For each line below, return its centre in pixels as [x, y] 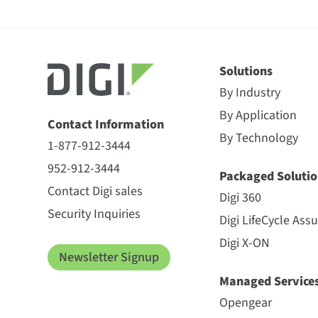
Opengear [246, 303]
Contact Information [106, 125]
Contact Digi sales [95, 191]
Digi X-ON [245, 243]
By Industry [250, 93]
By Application [258, 115]
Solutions [246, 71]
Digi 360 [241, 198]
